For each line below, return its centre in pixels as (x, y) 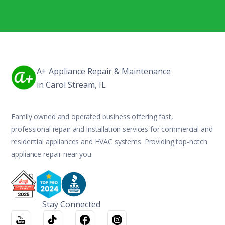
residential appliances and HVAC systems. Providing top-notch (109, 141)
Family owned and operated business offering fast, (92, 116)
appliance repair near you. (52, 154)
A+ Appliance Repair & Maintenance (104, 71)
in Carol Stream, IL (72, 85)
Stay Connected (72, 204)
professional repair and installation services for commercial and (112, 129)
